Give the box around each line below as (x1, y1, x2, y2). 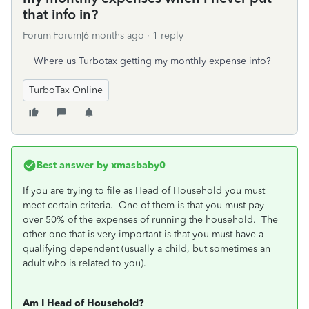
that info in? (23, 6, 98, 23)
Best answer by (37, 159, 108, 171)
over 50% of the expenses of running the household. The (23, 214, 278, 226)
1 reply (152, 30, 183, 41)
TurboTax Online (29, 84, 103, 96)
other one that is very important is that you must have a (23, 228, 263, 240)
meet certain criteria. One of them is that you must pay (23, 199, 264, 211)
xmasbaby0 (108, 159, 166, 171)
